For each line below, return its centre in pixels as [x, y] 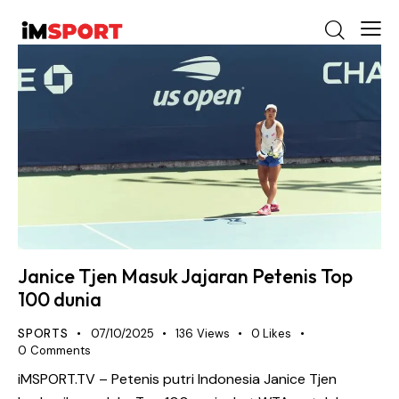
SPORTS [43, 334]
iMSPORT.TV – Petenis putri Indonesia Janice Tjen [177, 379]
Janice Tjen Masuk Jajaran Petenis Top [185, 277]
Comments [60, 351]
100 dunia [60, 300]
